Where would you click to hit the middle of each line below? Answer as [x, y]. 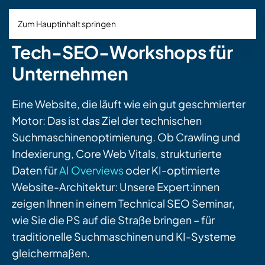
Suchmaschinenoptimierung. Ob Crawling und [126, 137]
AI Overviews [91, 170]
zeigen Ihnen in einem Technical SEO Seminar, [123, 203]
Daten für [35, 170]
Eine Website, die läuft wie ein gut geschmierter [129, 104]
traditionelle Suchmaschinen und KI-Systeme [124, 236]
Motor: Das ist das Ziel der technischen [107, 120]
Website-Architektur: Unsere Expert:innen [116, 187]
